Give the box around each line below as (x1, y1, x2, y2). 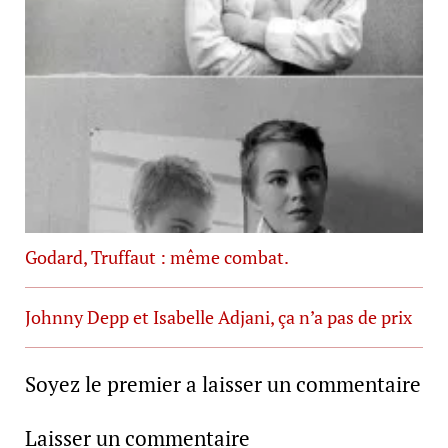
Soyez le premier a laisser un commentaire (24, 370, 421, 399)
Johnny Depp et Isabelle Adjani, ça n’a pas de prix (24, 305, 412, 330)
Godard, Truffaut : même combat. (24, 245, 289, 270)
